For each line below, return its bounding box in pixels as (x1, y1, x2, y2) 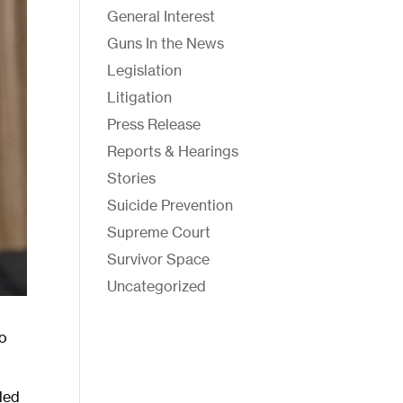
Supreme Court (107, 223, 211, 241)
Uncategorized (107, 277, 207, 295)
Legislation (107, 61, 183, 79)
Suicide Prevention (107, 196, 234, 214)
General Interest (107, 7, 216, 25)
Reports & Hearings (107, 142, 239, 160)
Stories (107, 169, 157, 187)
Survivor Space (107, 250, 210, 268)
